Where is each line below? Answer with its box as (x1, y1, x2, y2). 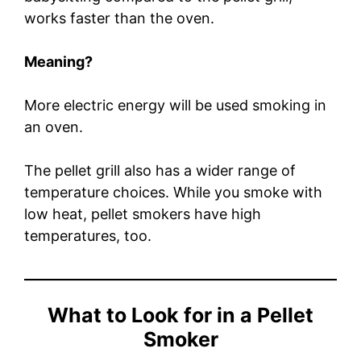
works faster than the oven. (24, 9, 214, 27)
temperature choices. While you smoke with (24, 183, 322, 201)
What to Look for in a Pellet (48, 302, 313, 327)
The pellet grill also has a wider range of (24, 161, 296, 179)
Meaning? (24, 52, 93, 70)
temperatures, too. (24, 226, 156, 244)
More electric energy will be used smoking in (24, 96, 326, 114)
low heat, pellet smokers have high (24, 205, 261, 222)
